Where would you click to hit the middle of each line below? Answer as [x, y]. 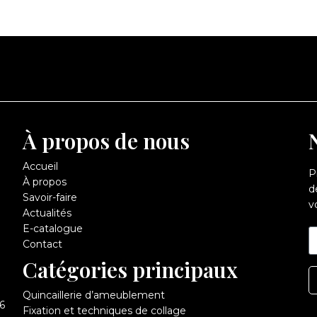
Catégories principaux [130, 269]
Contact [42, 244]
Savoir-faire [50, 197]
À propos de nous [106, 140]
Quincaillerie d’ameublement [93, 295]
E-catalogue [52, 228]
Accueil [40, 166]
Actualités [47, 213]
